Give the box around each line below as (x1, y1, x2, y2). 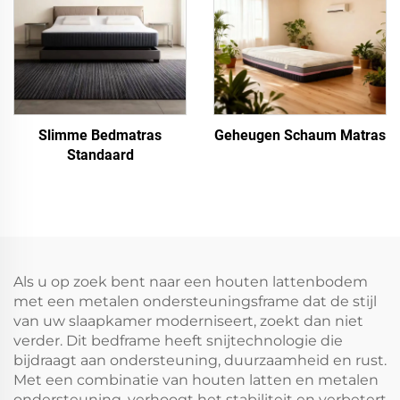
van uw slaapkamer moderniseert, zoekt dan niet (13, 312, 363, 329)
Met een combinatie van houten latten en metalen (13, 371, 379, 388)
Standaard (66, 146, 134, 163)
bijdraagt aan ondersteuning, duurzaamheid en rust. (13, 352, 387, 369)
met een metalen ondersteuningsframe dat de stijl (13, 293, 377, 310)
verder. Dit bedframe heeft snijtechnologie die (13, 332, 343, 349)
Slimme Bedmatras (38, 127, 162, 144)
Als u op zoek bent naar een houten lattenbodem (13, 273, 368, 290)
